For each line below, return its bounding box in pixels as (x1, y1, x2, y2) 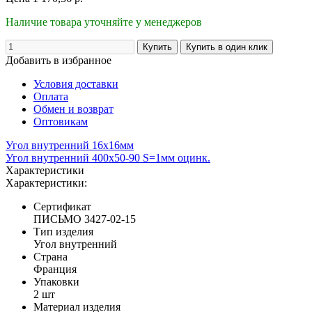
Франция (33, 263, 77, 275)
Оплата (33, 90, 68, 102)
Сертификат (33, 200, 91, 212)
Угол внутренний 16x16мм (6, 139, 134, 151)
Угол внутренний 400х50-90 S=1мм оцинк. (6, 151, 210, 164)
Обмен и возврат (33, 102, 114, 115)
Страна (33, 250, 68, 263)
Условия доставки (33, 77, 118, 90)
